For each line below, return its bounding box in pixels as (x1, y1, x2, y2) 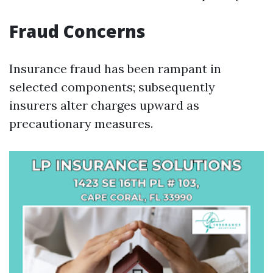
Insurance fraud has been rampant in (9, 61, 221, 76)
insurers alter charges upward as (9, 97, 199, 113)
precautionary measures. (9, 116, 153, 131)
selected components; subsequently (9, 79, 215, 94)
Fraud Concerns (9, 19, 146, 43)
